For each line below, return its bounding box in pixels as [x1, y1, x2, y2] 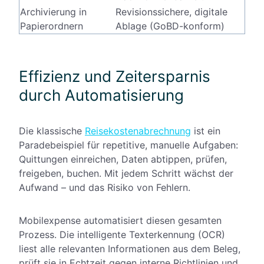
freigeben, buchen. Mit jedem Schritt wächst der [19, 167, 233, 180]
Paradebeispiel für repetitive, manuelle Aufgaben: [19, 139, 238, 151]
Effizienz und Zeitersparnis [19, 67, 210, 86]
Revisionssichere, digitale [115, 6, 227, 18]
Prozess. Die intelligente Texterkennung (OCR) [19, 229, 225, 241]
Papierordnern [20, 20, 83, 32]
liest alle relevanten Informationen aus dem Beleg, [19, 243, 240, 255]
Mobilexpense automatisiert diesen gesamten [19, 214, 222, 227]
